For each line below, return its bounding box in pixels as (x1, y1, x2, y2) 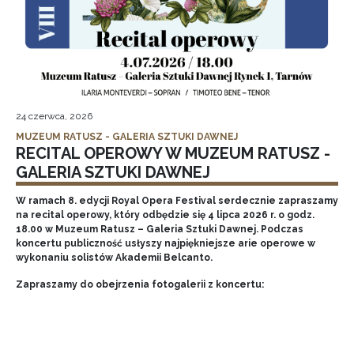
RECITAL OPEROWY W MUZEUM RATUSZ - (16, 143, 330, 163)
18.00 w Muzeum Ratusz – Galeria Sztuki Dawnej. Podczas (16, 223, 303, 235)
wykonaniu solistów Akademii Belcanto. (16, 251, 213, 263)
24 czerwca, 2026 (16, 110, 92, 122)
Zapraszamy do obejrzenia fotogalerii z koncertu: (16, 278, 264, 290)
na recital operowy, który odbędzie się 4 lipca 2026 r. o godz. (16, 209, 314, 220)
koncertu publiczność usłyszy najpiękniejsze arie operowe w (16, 237, 315, 249)
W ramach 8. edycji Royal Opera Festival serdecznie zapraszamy (16, 194, 338, 206)
